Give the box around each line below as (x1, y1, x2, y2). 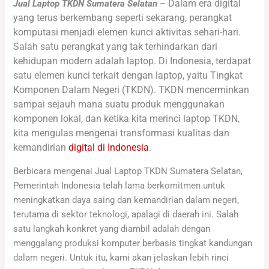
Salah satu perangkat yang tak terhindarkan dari (13, 41, 218, 53)
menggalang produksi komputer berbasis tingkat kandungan (13, 237, 253, 249)
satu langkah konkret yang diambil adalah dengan (13, 223, 211, 234)
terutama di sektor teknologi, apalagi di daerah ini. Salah (13, 208, 239, 220)
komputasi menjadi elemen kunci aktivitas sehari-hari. (13, 26, 241, 38)
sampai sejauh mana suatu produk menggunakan (13, 98, 225, 110)
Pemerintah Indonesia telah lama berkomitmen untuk (13, 180, 226, 191)
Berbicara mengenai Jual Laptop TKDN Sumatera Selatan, (13, 165, 243, 177)
